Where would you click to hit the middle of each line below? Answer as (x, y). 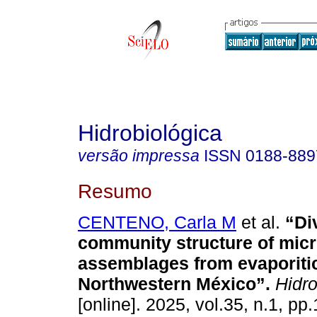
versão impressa (139, 156)
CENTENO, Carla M (157, 223)
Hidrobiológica (150, 133)
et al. (258, 223)
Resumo (115, 191)
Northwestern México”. (174, 284)
